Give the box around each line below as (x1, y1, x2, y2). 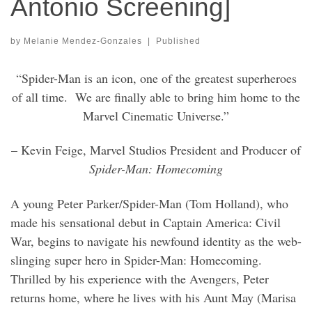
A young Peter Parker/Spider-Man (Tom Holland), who (10, 194, 288, 212)
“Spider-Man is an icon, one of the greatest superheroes (15, 69, 297, 86)
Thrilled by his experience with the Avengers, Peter (10, 270, 269, 287)
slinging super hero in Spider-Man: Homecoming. (10, 251, 262, 268)
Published (155, 36, 201, 46)
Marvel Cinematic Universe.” (83, 107, 229, 124)
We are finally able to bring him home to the (75, 88, 300, 105)
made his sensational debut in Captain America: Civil (10, 213, 281, 231)
